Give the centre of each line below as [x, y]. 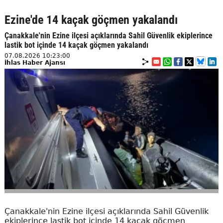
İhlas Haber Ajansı [35, 63]
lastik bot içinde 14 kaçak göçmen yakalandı [76, 45]
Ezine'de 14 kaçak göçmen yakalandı [91, 20]
